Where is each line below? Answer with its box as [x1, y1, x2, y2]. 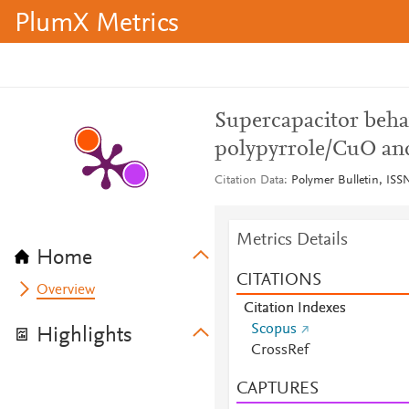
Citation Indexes [243, 301, 346, 316]
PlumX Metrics [15, 11, 179, 38]
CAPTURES [236, 380, 319, 398]
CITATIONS [236, 271, 321, 289]
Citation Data [214, 174, 284, 187]
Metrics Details [236, 231, 348, 249]
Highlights [37, 325, 132, 347]
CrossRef [250, 343, 309, 358]
